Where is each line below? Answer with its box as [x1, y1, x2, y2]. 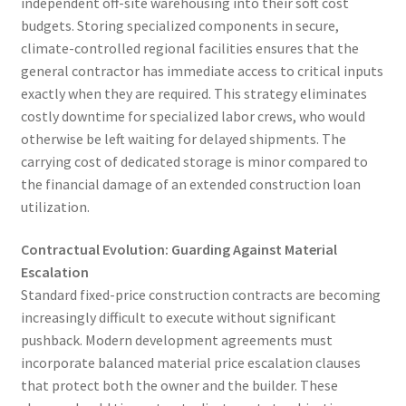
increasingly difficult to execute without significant [20, 308, 336, 327]
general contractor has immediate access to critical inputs [20, 61, 383, 80]
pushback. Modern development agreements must [20, 331, 333, 350]
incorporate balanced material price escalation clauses [20, 353, 361, 372]
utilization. [20, 197, 90, 216]
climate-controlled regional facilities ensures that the [20, 38, 359, 57]
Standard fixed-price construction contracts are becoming [20, 285, 381, 304]
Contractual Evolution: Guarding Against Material [20, 240, 337, 259]
